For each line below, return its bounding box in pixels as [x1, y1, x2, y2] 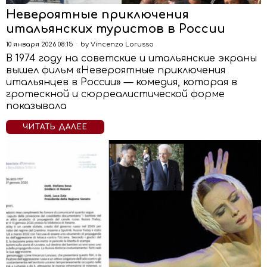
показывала [6, 101, 67, 111]
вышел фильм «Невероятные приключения [6, 65, 225, 76]
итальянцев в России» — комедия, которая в [6, 77, 237, 88]
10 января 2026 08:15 [6, 41, 73, 48]
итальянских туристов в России [6, 22, 225, 36]
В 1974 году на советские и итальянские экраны [6, 53, 257, 64]
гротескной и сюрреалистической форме [6, 89, 225, 100]
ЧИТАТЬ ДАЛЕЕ [23, 123, 88, 131]
